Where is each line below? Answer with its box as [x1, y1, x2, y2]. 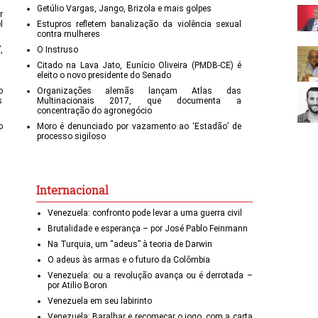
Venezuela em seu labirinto [48, 295, 152, 306]
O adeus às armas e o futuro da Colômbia [48, 254, 210, 265]
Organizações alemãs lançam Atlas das [36, 85, 241, 96]
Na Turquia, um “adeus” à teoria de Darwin [48, 238, 212, 249]
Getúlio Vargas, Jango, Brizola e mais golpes [36, 3, 212, 13]
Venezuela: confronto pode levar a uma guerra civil [48, 207, 242, 218]
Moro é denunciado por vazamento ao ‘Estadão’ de [36, 121, 241, 131]
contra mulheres [36, 28, 100, 39]
